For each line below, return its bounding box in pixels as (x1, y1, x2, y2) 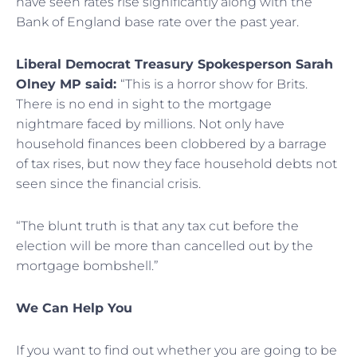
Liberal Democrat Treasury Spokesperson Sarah (16, 56, 333, 72)
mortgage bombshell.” (16, 257, 159, 273)
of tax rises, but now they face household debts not (16, 155, 337, 171)
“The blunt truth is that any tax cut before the (16, 218, 299, 233)
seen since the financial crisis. (16, 175, 204, 191)
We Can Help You (16, 300, 132, 316)
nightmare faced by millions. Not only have (16, 116, 284, 131)
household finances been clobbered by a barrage (16, 135, 327, 151)
